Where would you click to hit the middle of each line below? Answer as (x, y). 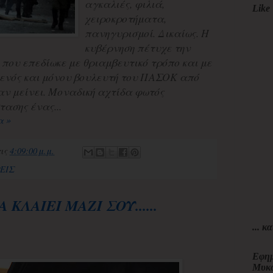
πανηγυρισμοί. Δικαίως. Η (147, 33)
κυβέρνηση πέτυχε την (138, 48)
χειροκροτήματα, (126, 19)
